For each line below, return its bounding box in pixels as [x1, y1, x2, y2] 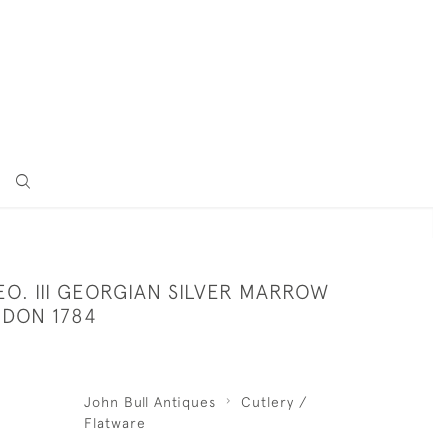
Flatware [83, 415, 146, 431]
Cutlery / [240, 394, 307, 410]
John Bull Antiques [83, 394, 216, 410]
